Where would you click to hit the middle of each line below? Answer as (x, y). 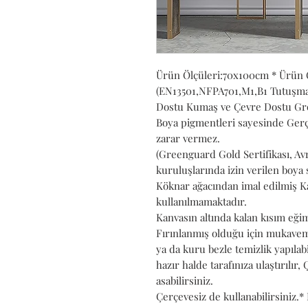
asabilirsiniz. (185, 280)
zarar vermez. (188, 138)
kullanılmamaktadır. (201, 201)
